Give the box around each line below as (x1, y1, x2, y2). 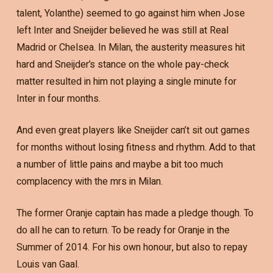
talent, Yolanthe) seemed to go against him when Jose (16, 5, 245, 21)
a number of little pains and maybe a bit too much (16, 157, 223, 172)
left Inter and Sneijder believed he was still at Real (16, 23, 229, 38)
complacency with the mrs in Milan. (16, 174, 163, 189)
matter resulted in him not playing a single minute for (16, 74, 236, 89)
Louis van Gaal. (16, 257, 79, 272)
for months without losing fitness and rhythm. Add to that (16, 140, 255, 155)
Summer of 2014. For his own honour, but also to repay (16, 239, 247, 255)
